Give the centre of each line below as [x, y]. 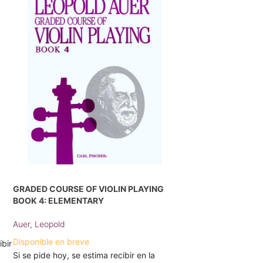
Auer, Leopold [39, 224]
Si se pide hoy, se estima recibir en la [84, 255]
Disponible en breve [51, 242]
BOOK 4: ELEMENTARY [59, 200]
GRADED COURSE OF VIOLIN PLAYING [89, 189]
